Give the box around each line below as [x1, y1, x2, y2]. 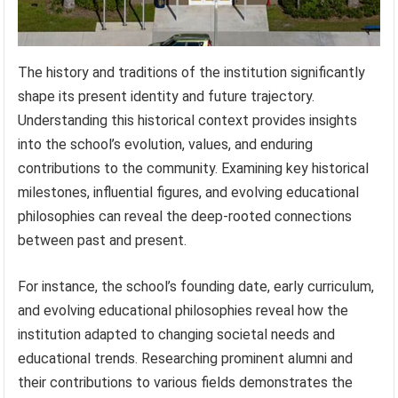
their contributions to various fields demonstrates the [18, 374, 354, 392]
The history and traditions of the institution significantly [18, 64, 366, 82]
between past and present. [18, 232, 187, 250]
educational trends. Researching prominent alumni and [18, 350, 354, 368]
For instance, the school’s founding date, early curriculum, [18, 278, 375, 296]
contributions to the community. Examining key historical [18, 160, 370, 178]
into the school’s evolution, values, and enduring [18, 136, 314, 154]
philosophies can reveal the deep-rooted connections [18, 208, 353, 226]
